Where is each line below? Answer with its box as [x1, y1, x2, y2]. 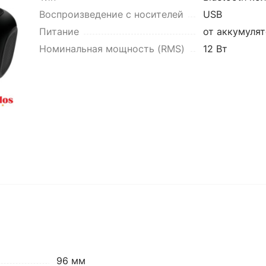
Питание [39, 26, 79, 37]
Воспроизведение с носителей [39, 8, 183, 20]
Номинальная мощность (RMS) [39, 43, 185, 55]
